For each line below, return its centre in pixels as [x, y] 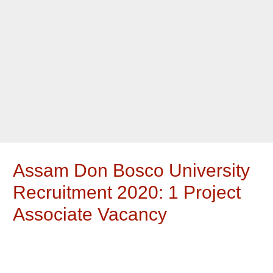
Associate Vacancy [90, 214]
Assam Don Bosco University [132, 171]
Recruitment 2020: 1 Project [127, 193]
